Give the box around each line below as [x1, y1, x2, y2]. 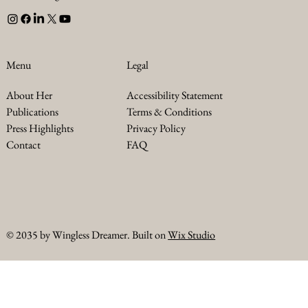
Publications [6, 104, 59, 120]
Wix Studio [168, 227, 216, 242]
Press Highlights [6, 121, 74, 136]
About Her [6, 88, 53, 103]
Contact [6, 137, 41, 153]
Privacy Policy [126, 120, 186, 135]
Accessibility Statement [126, 87, 223, 102]
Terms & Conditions [126, 104, 212, 119]
